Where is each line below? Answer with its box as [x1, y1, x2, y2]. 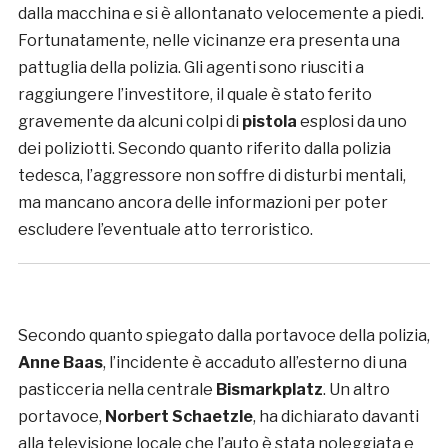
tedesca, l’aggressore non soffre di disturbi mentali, [17, 166, 406, 186]
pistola [241, 112, 297, 132]
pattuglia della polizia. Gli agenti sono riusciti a [17, 58, 364, 78]
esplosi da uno [296, 112, 407, 132]
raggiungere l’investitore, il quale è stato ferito [17, 85, 372, 105]
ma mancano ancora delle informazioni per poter [17, 193, 388, 213]
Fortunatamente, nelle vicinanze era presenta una [17, 31, 400, 51]
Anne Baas [17, 353, 103, 373]
